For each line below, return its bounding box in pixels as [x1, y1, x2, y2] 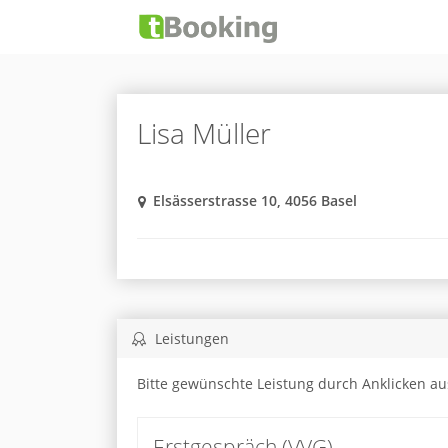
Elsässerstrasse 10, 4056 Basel [152, 191, 357, 211]
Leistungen [150, 328, 229, 348]
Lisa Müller [136, 114, 271, 153]
